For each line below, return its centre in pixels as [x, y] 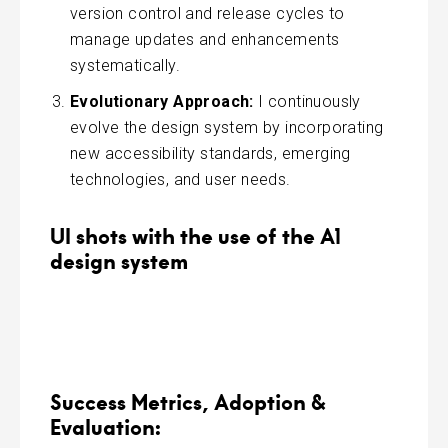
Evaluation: [105, 426]
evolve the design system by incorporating [227, 127]
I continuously [307, 101]
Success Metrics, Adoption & [188, 401]
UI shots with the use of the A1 [195, 235]
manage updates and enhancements [205, 39]
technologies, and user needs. [180, 179]
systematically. [125, 65]
